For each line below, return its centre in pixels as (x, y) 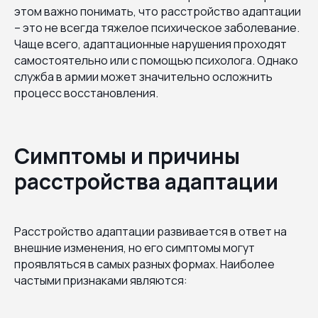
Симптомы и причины (127, 155)
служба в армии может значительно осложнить (143, 76)
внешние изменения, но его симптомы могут (135, 247)
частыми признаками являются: (101, 280)
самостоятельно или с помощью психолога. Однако (156, 60)
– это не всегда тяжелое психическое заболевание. (157, 27)
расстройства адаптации (146, 181)
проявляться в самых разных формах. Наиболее (144, 264)
